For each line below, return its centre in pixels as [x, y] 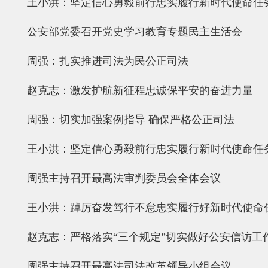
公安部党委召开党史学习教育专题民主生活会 [135, 32]
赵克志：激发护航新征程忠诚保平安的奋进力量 [140, 90]
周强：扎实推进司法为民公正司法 [108, 61]
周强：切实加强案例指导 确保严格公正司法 [131, 120]
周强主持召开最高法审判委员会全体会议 [124, 178]
